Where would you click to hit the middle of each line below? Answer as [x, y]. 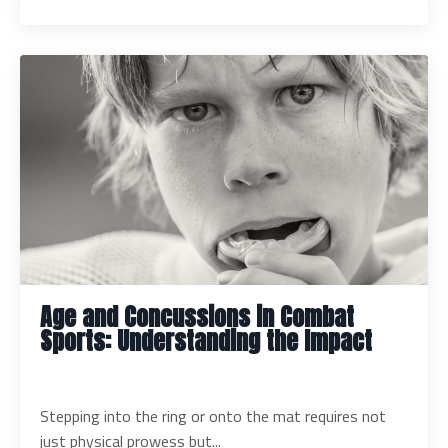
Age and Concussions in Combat [197, 316]
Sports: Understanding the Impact [206, 340]
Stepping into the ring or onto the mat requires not [213, 415]
